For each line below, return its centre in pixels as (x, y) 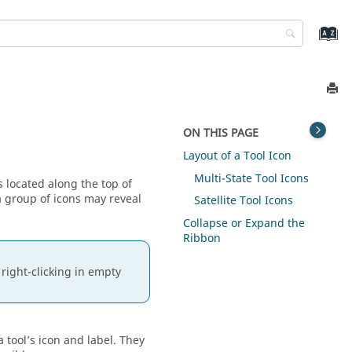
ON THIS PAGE (221, 133)
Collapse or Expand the (244, 224)
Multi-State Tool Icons (252, 178)
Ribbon (202, 239)
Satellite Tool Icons (244, 201)
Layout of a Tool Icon (238, 156)
